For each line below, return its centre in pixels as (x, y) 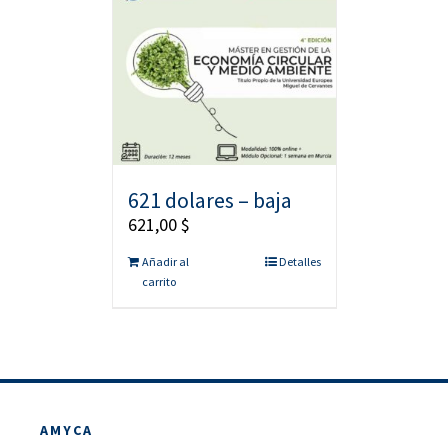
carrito (158, 281)
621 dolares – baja (209, 199)
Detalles (299, 261)
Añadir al (165, 261)
